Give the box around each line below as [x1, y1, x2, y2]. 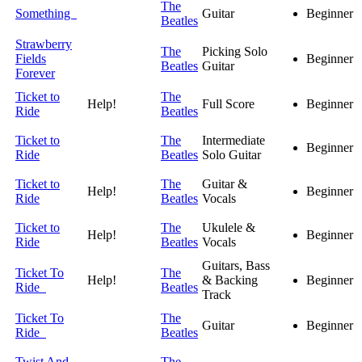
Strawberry [15, 37, 72, 52]
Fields [15, 52, 46, 66]
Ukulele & [202, 221, 255, 235]
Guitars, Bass [202, 259, 270, 273]
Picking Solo [202, 44, 267, 59]
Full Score [202, 97, 255, 112]
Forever [15, 66, 55, 81]
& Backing [202, 273, 258, 288]
